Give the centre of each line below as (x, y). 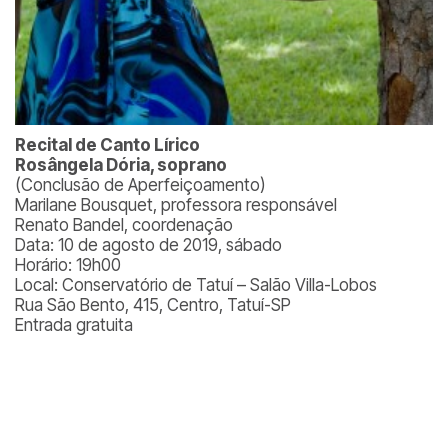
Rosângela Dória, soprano (121, 165)
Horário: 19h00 (68, 265)
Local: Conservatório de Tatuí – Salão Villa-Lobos (196, 285)
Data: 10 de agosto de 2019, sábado (148, 245)
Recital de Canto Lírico (107, 145)
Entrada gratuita (74, 325)
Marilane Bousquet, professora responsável (176, 205)
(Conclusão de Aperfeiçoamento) (140, 185)
